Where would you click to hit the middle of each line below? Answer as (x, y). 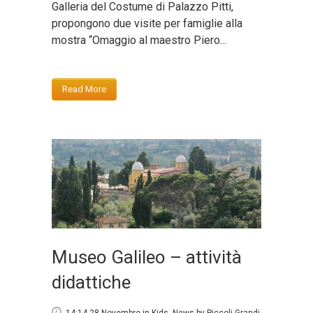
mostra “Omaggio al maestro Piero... (139, 40)
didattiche (91, 283)
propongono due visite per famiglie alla (147, 23)
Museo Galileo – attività (147, 257)
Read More (84, 89)
